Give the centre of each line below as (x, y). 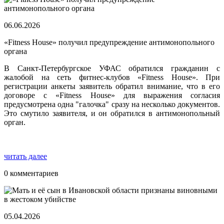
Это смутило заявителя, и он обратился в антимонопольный (112, 113)
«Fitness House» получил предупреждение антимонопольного (109, 42)
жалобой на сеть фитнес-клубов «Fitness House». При (112, 77)
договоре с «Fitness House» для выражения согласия (112, 95)
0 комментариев (31, 173)
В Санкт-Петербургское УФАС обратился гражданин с (112, 68)
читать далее (25, 156)
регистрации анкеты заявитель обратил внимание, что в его (112, 86)
